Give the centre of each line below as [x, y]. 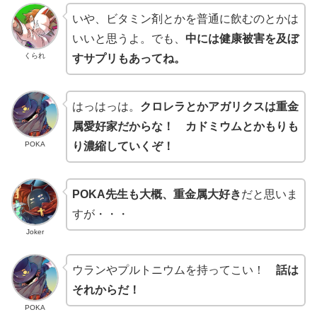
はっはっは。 [106, 106]
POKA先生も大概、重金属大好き [156, 195]
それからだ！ [106, 290]
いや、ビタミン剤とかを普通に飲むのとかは [185, 18]
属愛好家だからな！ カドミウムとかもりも [185, 126]
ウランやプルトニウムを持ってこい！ [174, 270]
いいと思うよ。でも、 [128, 38]
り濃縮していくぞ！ [123, 146]
